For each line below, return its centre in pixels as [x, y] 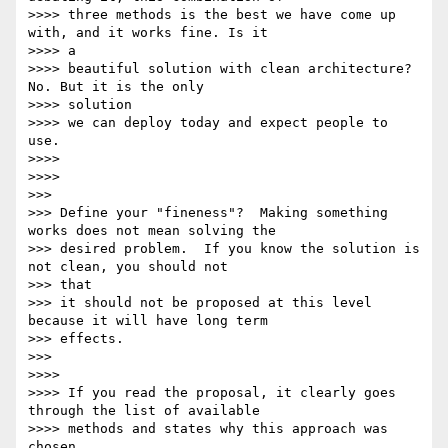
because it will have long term [148, 321]
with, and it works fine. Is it [148, 33]
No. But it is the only [116, 87]
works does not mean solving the [152, 231]
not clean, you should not [128, 267]
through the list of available [144, 411]
